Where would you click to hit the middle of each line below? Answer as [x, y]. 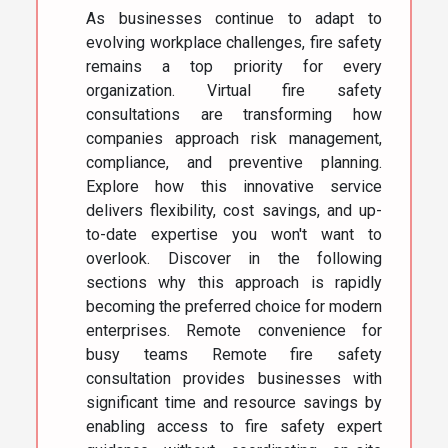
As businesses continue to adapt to [234, 19]
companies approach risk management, [234, 139]
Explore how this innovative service [234, 187]
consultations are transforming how [234, 115]
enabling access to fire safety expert [234, 427]
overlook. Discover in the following [234, 259]
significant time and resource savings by [234, 403]
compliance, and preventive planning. [234, 163]
